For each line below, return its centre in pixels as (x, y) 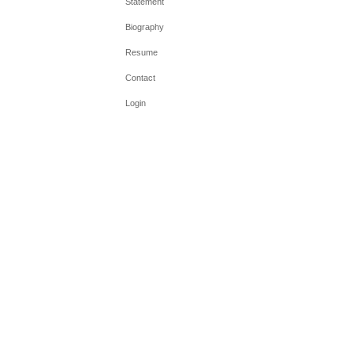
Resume (141, 52)
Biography (144, 27)
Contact (140, 78)
